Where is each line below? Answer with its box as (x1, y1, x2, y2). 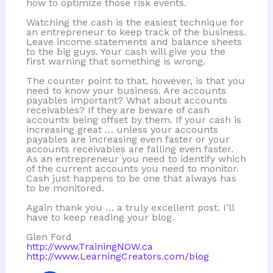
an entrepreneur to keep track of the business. (26, 26, 246, 38)
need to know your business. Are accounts (26, 84, 226, 96)
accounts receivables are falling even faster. (26, 143, 233, 155)
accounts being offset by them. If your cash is (26, 113, 241, 126)
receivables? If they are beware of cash (26, 104, 210, 116)
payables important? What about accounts (26, 94, 227, 106)
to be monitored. (26, 182, 104, 194)
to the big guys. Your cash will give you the (26, 45, 225, 57)
